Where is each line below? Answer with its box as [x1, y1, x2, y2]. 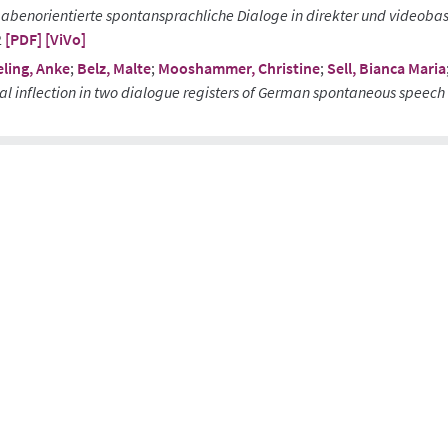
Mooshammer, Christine [158, 58, 320, 79]
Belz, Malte [77, 58, 151, 79]
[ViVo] [45, 29, 86, 50]
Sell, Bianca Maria [327, 58, 446, 79]
